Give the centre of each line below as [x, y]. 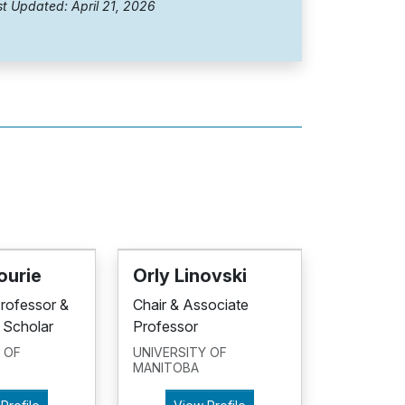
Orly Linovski [190, 275]
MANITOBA [166, 367]
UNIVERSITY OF [180, 352]
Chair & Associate [191, 304]
